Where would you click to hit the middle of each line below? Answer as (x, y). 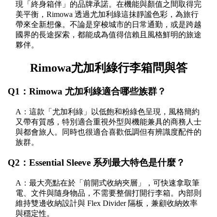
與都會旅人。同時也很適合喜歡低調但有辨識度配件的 (108, 132)
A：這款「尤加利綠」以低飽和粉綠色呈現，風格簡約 (108, 111)
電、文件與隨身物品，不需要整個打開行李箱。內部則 (108, 193)
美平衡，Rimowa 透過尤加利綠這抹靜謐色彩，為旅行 (107, 15)
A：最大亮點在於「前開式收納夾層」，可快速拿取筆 (108, 183)
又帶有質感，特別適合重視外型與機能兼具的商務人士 (108, 122)
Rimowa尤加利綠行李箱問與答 (108, 68)
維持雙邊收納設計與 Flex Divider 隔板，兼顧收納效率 (107, 203)
